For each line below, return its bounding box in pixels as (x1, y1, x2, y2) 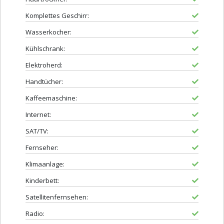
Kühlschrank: (25, 44, 65, 53)
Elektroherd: (25, 60, 62, 70)
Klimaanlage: (25, 159, 64, 169)
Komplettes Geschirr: (25, 11, 89, 20)
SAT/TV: (25, 126, 48, 136)
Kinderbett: (25, 176, 59, 185)
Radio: (25, 209, 44, 218)
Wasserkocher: (25, 27, 71, 37)
